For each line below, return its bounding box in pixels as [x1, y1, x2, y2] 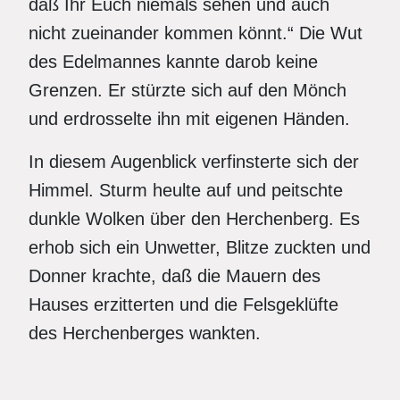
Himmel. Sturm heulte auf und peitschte [29, 180, 343, 200]
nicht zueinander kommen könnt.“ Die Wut [29, 23, 362, 43]
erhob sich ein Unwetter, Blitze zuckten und [29, 237, 371, 257]
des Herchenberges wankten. [29, 323, 261, 343]
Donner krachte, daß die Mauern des [29, 266, 321, 286]
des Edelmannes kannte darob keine [29, 52, 318, 71]
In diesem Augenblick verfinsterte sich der [29, 152, 359, 171]
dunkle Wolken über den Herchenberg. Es [29, 209, 360, 229]
